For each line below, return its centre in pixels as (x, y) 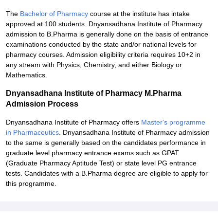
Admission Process (42, 104)
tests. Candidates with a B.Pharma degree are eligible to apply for (107, 173)
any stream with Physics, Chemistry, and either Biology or (94, 65)
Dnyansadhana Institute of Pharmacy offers (73, 122)
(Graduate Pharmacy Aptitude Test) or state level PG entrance (101, 163)
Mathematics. (27, 75)
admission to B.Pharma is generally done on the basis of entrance (107, 34)
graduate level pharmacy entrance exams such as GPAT (92, 153)
